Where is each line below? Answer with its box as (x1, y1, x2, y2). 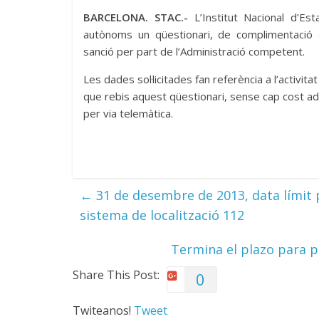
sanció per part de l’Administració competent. (83, 44, 305, 58)
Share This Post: (73, 267, 159, 283)
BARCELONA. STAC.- (83, 10, 188, 24)
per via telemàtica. (83, 106, 173, 120)
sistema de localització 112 (80, 206, 244, 224)
